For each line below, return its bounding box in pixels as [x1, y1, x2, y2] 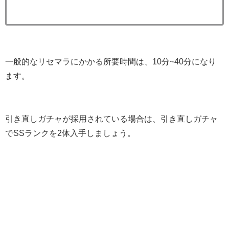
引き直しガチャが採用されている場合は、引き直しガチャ [5, 114, 218, 123]
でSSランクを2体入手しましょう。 [5, 128, 135, 138]
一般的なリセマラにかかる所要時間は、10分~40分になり [5, 57, 216, 66]
